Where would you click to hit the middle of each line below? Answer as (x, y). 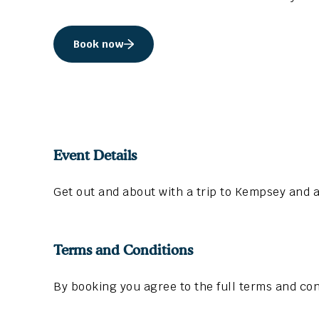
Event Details (95, 156)
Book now (99, 44)
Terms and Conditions (123, 250)
